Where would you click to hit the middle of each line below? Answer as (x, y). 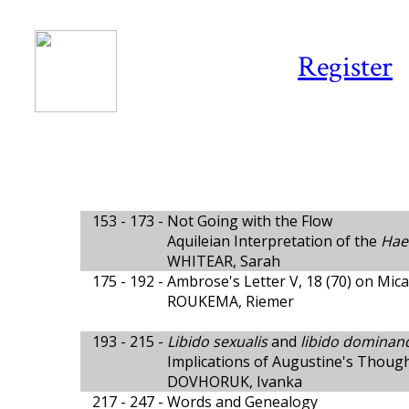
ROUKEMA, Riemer (231, 301)
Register (345, 67)
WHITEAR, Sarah (224, 261)
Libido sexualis (217, 341)
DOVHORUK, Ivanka (235, 382)
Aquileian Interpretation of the (274, 241)
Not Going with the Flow (250, 221)
